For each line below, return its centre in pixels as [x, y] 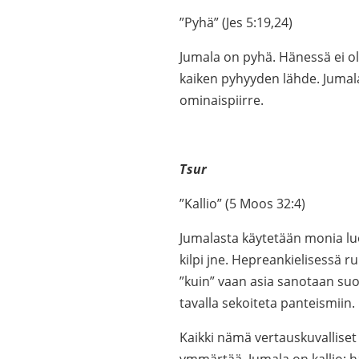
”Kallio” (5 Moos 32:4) [242, 204]
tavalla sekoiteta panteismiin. [267, 303]
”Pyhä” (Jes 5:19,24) [236, 22]
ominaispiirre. [222, 100]
